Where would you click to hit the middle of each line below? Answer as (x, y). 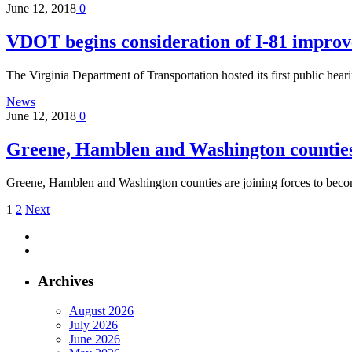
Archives (66, 280)
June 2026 (95, 339)
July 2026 (93, 325)
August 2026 (101, 311)
